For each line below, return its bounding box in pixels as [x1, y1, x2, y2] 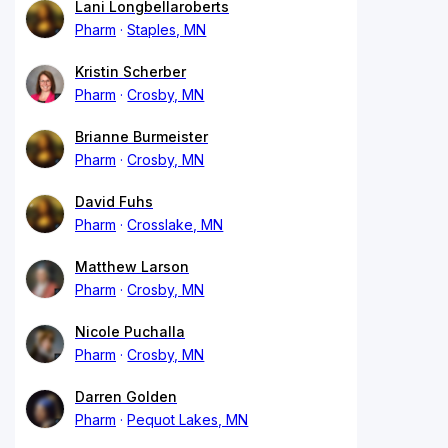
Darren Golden [75, 387, 177, 405]
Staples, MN [127, 20, 207, 38]
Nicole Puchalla [75, 322, 185, 340]
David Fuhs [75, 192, 153, 210]
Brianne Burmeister [75, 127, 208, 145]
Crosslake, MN [127, 215, 224, 233]
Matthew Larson [75, 257, 189, 275]
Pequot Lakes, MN [127, 410, 249, 428]
